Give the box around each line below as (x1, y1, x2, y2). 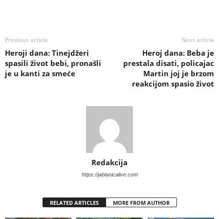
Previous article (5, 35, 48, 44)
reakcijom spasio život (132, 78, 214, 88)
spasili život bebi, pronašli (5, 58, 101, 68)
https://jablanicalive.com (81, 171, 138, 177)
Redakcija (91, 157, 128, 167)
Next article (181, 35, 214, 44)
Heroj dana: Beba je (142, 47, 214, 58)
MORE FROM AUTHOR (112, 198, 170, 206)
